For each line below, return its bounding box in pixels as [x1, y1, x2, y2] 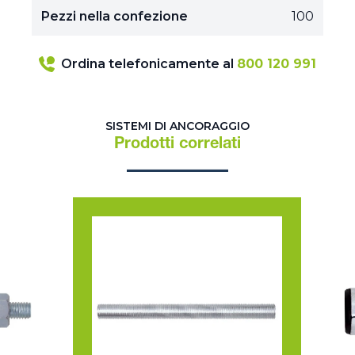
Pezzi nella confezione [41, 9, 188, 25]
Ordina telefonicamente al [61, 56, 237, 72]
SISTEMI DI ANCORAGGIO [105, 119, 250, 134]
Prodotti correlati [114, 137, 241, 154]
